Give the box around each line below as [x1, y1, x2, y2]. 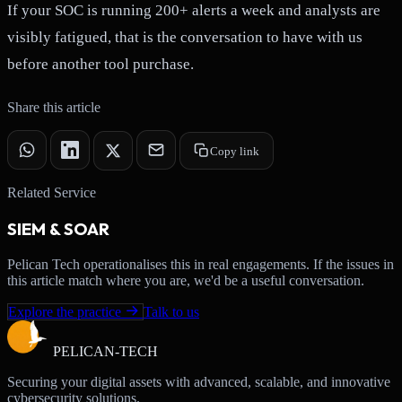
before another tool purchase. [7, 56, 194, 74]
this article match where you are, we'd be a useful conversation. [7, 272, 364, 288]
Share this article [7, 100, 100, 116]
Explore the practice [8, 303, 121, 319]
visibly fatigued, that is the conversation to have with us [7, 29, 363, 47]
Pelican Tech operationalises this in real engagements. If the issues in [7, 256, 394, 272]
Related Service [7, 185, 96, 201]
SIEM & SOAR [7, 218, 109, 240]
